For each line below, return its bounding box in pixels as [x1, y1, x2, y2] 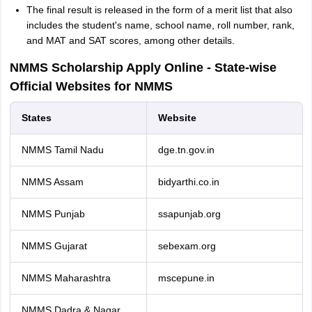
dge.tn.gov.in [157, 144, 214, 155]
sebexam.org [157, 240, 216, 251]
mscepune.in [157, 272, 214, 283]
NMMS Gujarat [21, 240, 87, 251]
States [21, 112, 52, 123]
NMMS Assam [21, 176, 84, 187]
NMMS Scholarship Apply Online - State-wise [9, 61, 276, 75]
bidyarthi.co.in [157, 176, 219, 187]
